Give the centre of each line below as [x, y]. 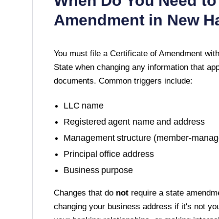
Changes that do [85, 193]
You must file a [82, 53]
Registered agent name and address [134, 121]
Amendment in [110, 20]
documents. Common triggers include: [123, 81]
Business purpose [98, 170]
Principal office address [109, 154]
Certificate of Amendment [156, 53]
